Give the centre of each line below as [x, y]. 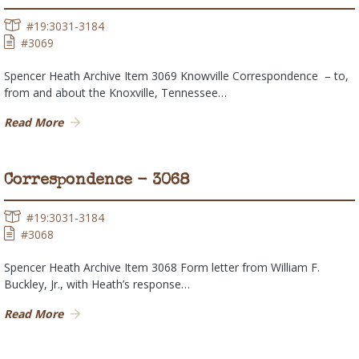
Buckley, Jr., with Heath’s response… [97, 284]
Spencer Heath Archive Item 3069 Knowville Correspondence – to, [176, 76]
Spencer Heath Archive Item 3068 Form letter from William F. [162, 268]
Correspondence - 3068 [97, 182]
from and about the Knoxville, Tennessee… [115, 93]
